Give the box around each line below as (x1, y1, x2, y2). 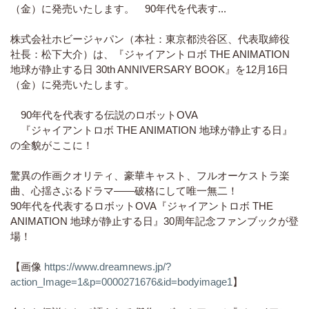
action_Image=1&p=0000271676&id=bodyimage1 (10, 276, 232, 288)
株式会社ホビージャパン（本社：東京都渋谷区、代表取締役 (10, 33, 290, 45)
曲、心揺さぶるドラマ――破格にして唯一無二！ (10, 185, 238, 197)
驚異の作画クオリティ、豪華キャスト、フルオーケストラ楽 (10, 170, 290, 181)
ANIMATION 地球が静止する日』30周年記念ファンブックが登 (10, 215, 299, 227)
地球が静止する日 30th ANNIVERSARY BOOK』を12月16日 (10, 63, 288, 75)
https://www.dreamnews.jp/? (44, 261, 171, 272)
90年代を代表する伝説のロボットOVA (10, 109, 208, 121)
